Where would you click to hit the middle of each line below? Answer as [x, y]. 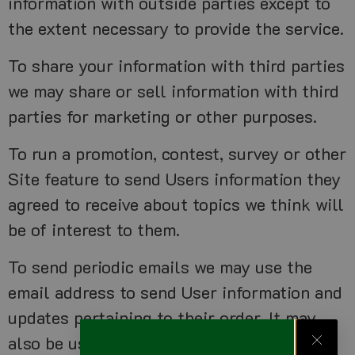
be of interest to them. [94, 230]
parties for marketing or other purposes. [162, 116]
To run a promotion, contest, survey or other [177, 154]
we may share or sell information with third [174, 91]
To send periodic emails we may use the [160, 267]
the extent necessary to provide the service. [176, 29]
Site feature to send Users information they [174, 179]
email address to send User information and [175, 292]
